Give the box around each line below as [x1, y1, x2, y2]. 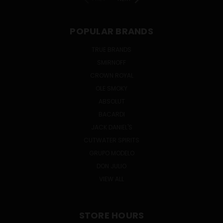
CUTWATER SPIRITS [84, 135, 139, 144]
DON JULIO [97, 161, 126, 170]
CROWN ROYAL [90, 71, 133, 80]
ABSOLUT [98, 97, 125, 106]
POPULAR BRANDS [70, 24, 153, 37]
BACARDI [98, 110, 125, 118]
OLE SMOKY [96, 84, 127, 93]
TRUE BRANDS [92, 45, 131, 54]
